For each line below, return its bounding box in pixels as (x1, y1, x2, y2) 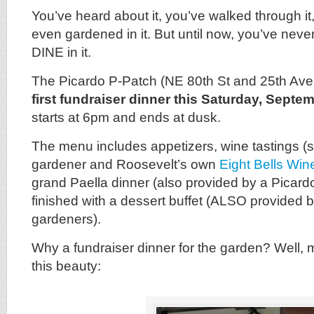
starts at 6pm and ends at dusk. (32, 110, 221, 125)
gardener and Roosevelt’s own (32, 157, 219, 172)
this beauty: (32, 259, 101, 273)
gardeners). (32, 212, 101, 226)
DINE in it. (32, 45, 91, 60)
